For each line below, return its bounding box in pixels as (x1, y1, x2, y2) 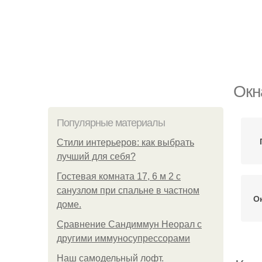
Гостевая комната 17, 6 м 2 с (57, 171, 181, 181)
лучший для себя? (57, 151, 136, 161)
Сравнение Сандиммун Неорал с (57, 219, 202, 229)
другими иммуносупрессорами (57, 233, 190, 243)
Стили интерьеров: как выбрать (57, 137, 194, 147)
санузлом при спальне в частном (57, 185, 199, 195)
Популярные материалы (57, 117, 165, 129)
